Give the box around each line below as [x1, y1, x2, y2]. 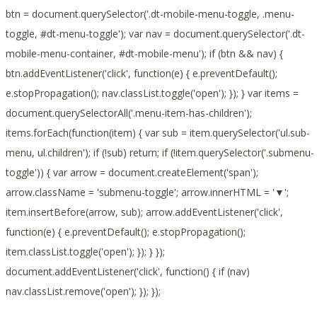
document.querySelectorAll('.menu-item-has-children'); [6, 106, 252, 120]
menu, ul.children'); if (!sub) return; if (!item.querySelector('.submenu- [6, 146, 314, 160]
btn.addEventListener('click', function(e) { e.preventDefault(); [6, 67, 277, 81]
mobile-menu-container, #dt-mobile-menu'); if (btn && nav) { [6, 47, 283, 61]
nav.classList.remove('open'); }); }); [6, 284, 161, 299]
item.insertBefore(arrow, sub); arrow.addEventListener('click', [6, 205, 283, 219]
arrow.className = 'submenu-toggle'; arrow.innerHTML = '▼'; [6, 185, 289, 200]
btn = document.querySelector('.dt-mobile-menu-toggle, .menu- [6, 7, 294, 21]
